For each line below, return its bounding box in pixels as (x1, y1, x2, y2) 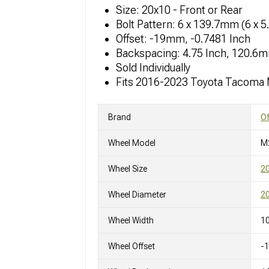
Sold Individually (116, 61, 190, 74)
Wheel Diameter (108, 190, 166, 200)
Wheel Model (108, 138, 156, 148)
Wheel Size (108, 164, 147, 174)
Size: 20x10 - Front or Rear (116, 4, 243, 17)
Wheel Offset (108, 241, 155, 252)
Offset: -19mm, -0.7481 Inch (116, 32, 250, 46)
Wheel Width (108, 216, 154, 226)
